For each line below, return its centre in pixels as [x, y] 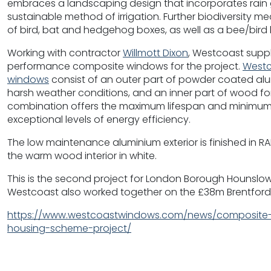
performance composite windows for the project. [125, 66]
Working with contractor [65, 53]
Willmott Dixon [155, 53]
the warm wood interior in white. [82, 155]
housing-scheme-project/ [69, 228]
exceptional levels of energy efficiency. [99, 119]
